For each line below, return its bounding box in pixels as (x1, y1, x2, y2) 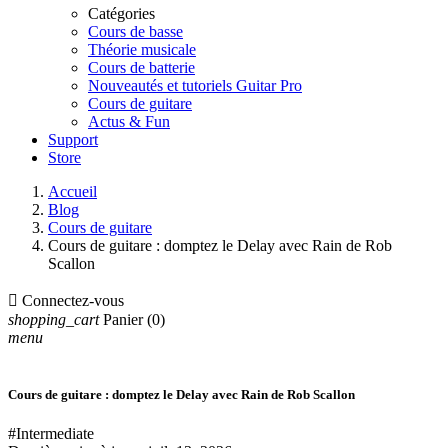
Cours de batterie (88, 59, 195, 76)
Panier (103, 311, 143, 328)
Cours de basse (88, 23, 183, 40)
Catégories (88, 5, 155, 22)
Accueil (48, 183, 97, 200)
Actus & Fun (88, 113, 170, 130)
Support (48, 131, 98, 148)
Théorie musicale (88, 41, 196, 58)
